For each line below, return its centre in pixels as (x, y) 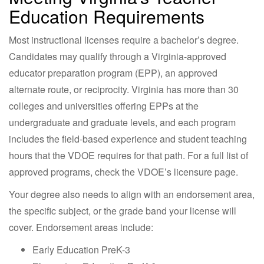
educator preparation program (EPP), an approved (113, 72)
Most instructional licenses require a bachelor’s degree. (124, 39)
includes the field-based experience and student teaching (128, 138)
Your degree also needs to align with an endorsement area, (132, 194)
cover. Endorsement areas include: (81, 227)
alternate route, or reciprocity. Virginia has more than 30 (124, 89)
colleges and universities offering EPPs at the (104, 105)
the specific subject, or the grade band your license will (123, 210)
